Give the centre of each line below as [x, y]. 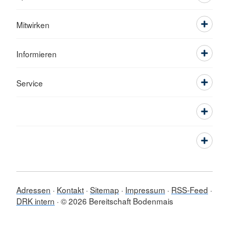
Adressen [33, 190]
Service [30, 83]
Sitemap [105, 190]
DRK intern [36, 201]
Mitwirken [33, 25]
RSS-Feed [190, 190]
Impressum [145, 190]
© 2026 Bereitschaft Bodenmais [117, 201]
